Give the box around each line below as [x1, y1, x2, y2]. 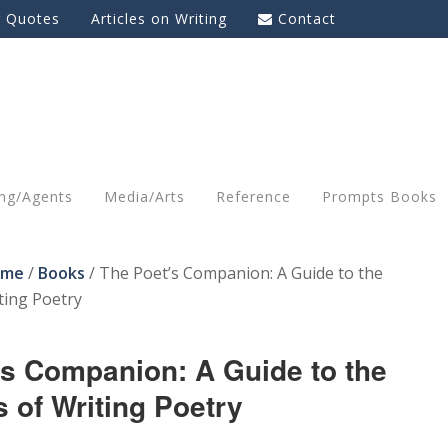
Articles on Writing [91, 9, 227, 28]
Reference [216, 187, 291, 206]
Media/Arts [104, 187, 185, 206]
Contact [278, 9, 336, 28]
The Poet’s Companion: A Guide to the [95, 262, 383, 284]
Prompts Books [322, 187, 437, 206]
